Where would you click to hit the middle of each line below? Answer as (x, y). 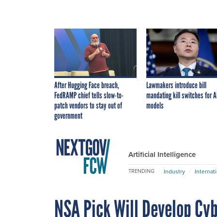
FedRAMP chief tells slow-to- (89, 95)
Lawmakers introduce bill (176, 85)
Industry (174, 171)
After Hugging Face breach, (87, 85)
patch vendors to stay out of (88, 105)
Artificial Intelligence (162, 154)
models (155, 105)
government (68, 116)
